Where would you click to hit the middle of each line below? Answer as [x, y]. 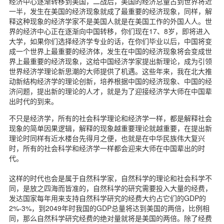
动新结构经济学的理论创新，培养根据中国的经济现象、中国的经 [110, 81]
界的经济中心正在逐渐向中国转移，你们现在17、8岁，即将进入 [109, 31]
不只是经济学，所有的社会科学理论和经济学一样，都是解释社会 [110, 118]
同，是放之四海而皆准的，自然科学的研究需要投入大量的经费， [110, 188]
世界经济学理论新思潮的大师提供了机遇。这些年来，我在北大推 [110, 71]
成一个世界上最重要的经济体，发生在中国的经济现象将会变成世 [110, 51]
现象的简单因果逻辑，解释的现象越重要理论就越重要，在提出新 [110, 128]
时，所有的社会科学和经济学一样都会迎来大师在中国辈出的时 [107, 148]
